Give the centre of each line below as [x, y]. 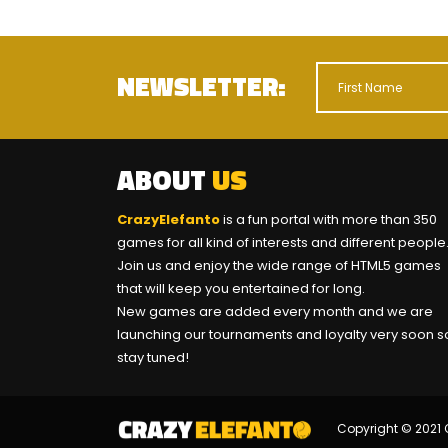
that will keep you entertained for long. [241, 288]
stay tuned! [154, 357]
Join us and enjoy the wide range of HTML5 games [279, 265]
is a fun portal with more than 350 [330, 219]
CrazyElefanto [170, 219]
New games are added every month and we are [275, 311]
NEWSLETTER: [201, 87]
